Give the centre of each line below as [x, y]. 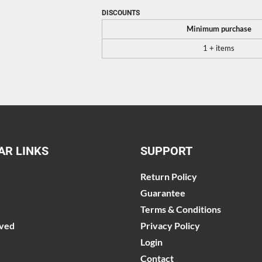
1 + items [219, 48]
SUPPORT [166, 151]
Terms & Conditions [181, 209]
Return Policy [169, 176]
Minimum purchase [219, 29]
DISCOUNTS [121, 13]
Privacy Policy [170, 225]
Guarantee [163, 192]
